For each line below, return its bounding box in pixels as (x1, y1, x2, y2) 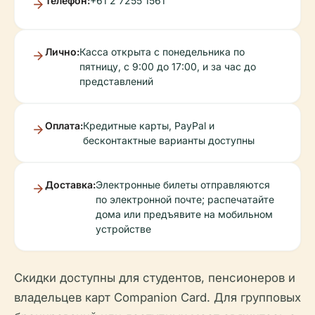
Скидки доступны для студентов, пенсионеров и (14, 271, 295, 285)
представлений (79, 75, 153, 88)
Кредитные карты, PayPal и (83, 120, 214, 132)
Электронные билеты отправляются (96, 179, 270, 191)
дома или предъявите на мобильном (96, 208, 273, 221)
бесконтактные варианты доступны (83, 134, 255, 147)
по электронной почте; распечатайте (96, 193, 274, 206)
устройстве (96, 223, 151, 236)
